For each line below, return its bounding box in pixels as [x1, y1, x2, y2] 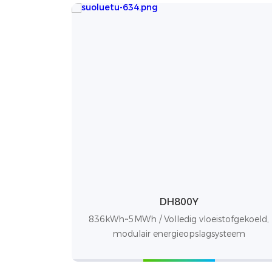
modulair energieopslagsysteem [112, 228, 245, 239]
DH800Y [159, 195, 199, 208]
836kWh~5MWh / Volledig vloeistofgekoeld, [89, 213, 270, 225]
